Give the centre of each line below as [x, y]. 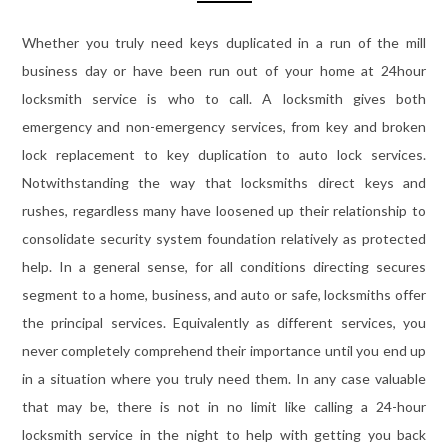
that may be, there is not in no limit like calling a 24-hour [224, 407]
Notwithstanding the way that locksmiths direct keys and [224, 183]
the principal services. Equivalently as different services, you [224, 323]
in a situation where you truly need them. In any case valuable [224, 379]
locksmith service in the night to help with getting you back [224, 435]
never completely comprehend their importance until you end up [224, 351]
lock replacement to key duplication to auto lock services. [224, 155]
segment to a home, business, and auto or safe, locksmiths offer [224, 295]
